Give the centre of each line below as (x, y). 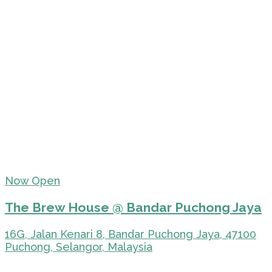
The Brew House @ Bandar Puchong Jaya (133, 208)
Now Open (32, 181)
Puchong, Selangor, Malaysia (79, 247)
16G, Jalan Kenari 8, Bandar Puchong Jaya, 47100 (131, 234)
